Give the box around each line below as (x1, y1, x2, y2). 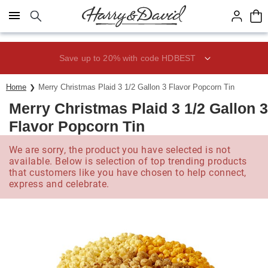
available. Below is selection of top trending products (9, 156, 247, 167)
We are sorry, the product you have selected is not (9, 144, 231, 156)
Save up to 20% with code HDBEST (59, 53, 196, 63)
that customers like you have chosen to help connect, (9, 167, 246, 178)
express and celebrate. (9, 178, 109, 190)
